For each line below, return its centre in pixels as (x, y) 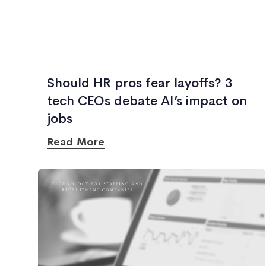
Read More (76, 142)
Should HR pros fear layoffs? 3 (140, 83)
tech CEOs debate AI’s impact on (147, 101)
